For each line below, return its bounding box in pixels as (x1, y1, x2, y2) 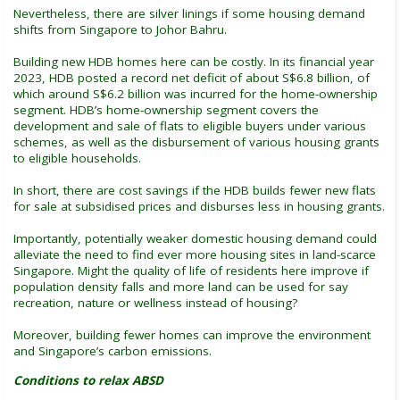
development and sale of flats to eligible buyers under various (13, 117, 366, 134)
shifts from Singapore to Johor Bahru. (13, 21, 227, 37)
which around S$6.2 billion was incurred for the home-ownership (13, 85, 378, 102)
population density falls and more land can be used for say (13, 278, 348, 295)
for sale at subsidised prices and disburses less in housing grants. (13, 197, 385, 214)
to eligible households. (13, 149, 141, 166)
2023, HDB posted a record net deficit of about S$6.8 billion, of (13, 69, 370, 86)
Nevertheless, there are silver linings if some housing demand (13, 4, 365, 21)
